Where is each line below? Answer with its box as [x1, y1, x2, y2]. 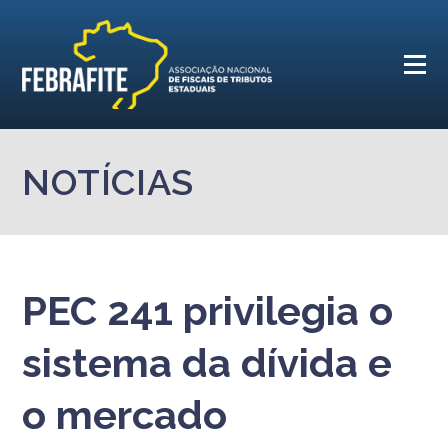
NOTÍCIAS [22, 161, 195, 203]
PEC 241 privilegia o [22, 287, 394, 334]
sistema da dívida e [22, 339, 393, 386]
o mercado [22, 391, 228, 438]
